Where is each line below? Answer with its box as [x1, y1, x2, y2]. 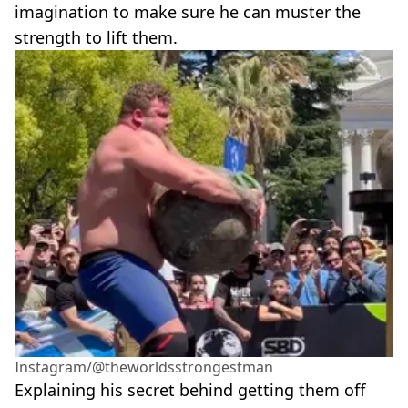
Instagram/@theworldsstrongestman [15, 356, 273, 377]
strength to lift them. [15, 26, 178, 49]
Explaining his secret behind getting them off [15, 378, 365, 401]
